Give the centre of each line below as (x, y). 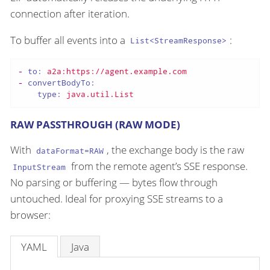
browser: (30, 215)
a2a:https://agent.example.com (117, 71)
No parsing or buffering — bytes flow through (114, 183)
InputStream (39, 167)
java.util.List (100, 94)
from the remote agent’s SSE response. (158, 166)
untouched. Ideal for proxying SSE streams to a (117, 199)
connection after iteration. (70, 13)
